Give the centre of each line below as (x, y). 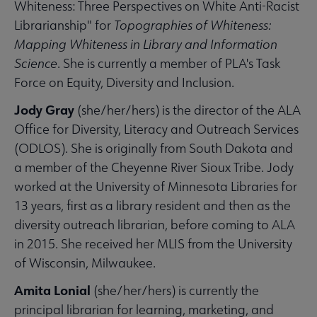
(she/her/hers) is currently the (175, 290)
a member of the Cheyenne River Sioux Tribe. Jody (154, 167)
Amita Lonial (52, 290)
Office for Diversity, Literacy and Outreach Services (156, 129)
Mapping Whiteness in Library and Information (146, 44)
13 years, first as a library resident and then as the (152, 205)
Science (36, 63)
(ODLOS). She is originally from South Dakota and (154, 148)
